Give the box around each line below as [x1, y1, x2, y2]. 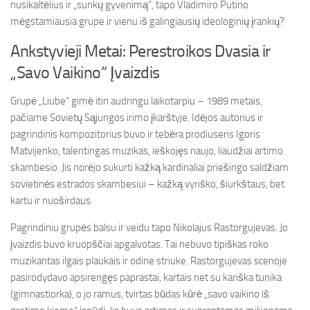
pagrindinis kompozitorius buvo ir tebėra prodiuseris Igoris [10, 128, 260, 140]
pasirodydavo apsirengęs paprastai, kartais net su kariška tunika [10, 271, 282, 284]
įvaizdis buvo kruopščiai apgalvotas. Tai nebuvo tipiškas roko [10, 238, 268, 250]
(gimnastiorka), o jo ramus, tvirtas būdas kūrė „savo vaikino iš [10, 288, 269, 300]
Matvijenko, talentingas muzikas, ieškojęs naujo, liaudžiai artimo [10, 145, 283, 157]
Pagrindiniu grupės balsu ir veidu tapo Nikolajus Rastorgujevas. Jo [10, 221, 288, 234]
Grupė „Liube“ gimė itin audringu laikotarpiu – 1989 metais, [10, 95, 262, 107]
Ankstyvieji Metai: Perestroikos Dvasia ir [10, 41, 271, 61]
